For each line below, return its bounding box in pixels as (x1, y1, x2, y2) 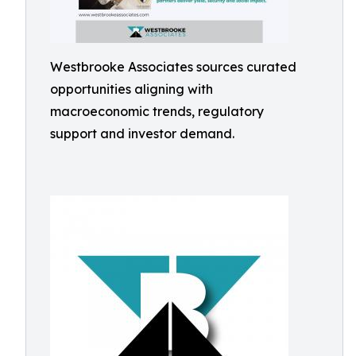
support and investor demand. (50, 126, 234, 141)
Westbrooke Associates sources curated (50, 59, 296, 75)
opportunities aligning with (50, 81, 213, 97)
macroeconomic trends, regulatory (50, 103, 264, 119)
